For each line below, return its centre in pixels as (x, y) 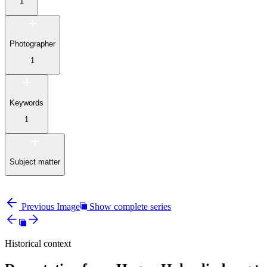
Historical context (38, 244)
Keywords (27, 103)
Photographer (32, 44)
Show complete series (130, 207)
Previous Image (51, 207)
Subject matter (35, 162)
